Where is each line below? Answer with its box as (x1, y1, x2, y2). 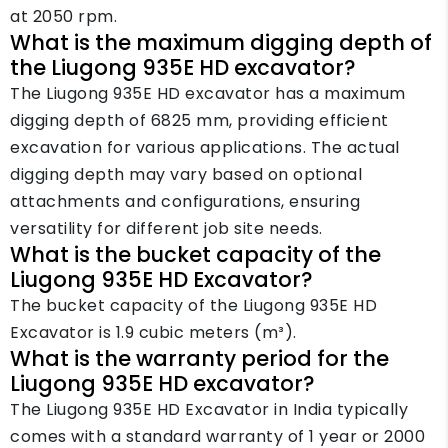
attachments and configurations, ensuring (10, 190, 360, 213)
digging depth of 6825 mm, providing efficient (10, 109, 389, 132)
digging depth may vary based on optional (10, 163, 362, 186)
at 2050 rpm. (10, 5, 117, 28)
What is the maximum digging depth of (10, 28, 432, 57)
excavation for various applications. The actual (10, 136, 400, 159)
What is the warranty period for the (10, 344, 389, 373)
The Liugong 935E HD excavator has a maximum (10, 82, 406, 105)
